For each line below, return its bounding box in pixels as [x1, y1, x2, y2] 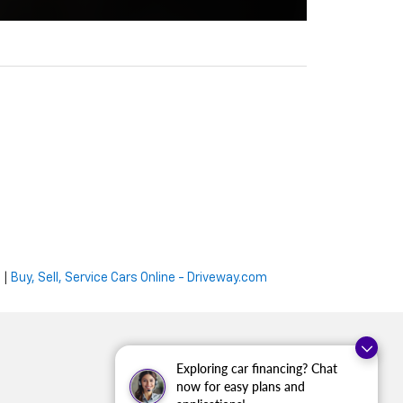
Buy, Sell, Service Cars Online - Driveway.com [11, 271, 267, 284]
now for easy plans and [176, 379, 305, 394]
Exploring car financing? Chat [176, 361, 337, 376]
